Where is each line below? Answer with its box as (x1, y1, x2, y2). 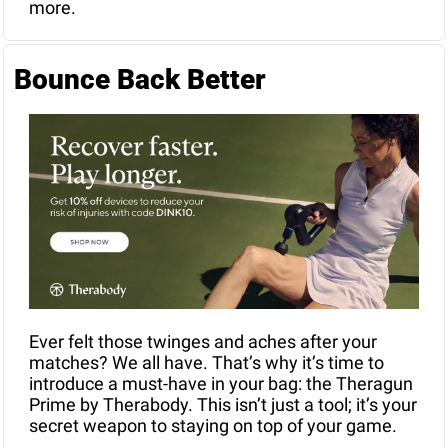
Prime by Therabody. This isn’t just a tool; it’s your (29, 394, 417, 416)
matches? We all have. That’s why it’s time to (29, 352, 384, 374)
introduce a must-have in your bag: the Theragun (29, 373, 413, 395)
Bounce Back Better (14, 63, 266, 97)
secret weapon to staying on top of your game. (29, 415, 401, 437)
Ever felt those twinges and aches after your (29, 331, 377, 353)
